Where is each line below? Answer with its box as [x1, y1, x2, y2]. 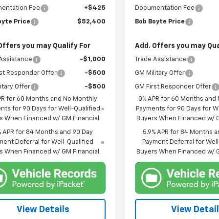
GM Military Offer [135, 69, 185, 76]
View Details [17, 205, 69, 215]
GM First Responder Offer [135, 83, 212, 90]
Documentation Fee [135, 4, 195, 11]
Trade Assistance [135, 56, 187, 63]
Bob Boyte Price [135, 18, 185, 25]
